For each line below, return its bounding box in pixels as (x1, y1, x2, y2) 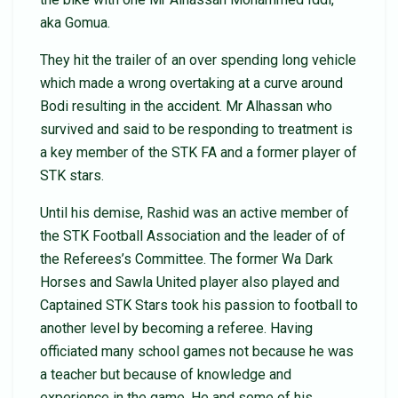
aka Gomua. (40, 13, 110, 31)
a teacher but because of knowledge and (40, 365, 291, 383)
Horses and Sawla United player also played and (40, 273, 339, 291)
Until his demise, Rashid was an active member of (40, 203, 349, 221)
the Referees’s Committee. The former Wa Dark (40, 250, 333, 267)
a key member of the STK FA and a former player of (40, 143, 357, 161)
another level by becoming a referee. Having (40, 319, 313, 337)
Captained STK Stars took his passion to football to (40, 296, 358, 314)
